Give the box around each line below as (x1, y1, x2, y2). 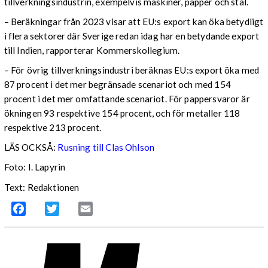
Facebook (25, 202, 68, 214)
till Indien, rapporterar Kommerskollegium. (4, 44, 180, 56)
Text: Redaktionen (4, 181, 80, 193)
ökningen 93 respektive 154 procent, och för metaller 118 (4, 108, 240, 119)
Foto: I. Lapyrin (4, 162, 66, 173)
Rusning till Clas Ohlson (57, 142, 155, 153)
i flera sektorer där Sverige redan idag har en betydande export (4, 30, 260, 41)
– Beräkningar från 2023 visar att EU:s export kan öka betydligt (4, 16, 264, 27)
